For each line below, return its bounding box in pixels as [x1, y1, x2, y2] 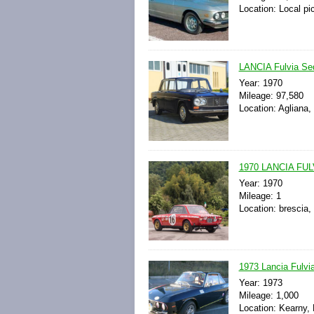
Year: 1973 [238, 277, 282, 288]
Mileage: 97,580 [238, 90, 303, 102]
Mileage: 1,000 [238, 289, 299, 301]
